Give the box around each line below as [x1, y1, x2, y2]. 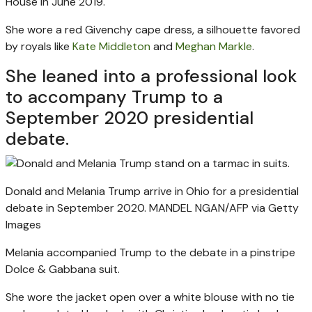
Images [6, 217, 41, 232]
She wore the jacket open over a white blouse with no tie [6, 289, 295, 304]
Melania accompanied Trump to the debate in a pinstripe [6, 244, 295, 260]
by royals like [6, 38, 72, 54]
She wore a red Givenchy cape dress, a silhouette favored [6, 22, 300, 37]
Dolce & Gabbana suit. [6, 261, 120, 276]
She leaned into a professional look [6, 64, 297, 88]
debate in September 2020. [6, 200, 146, 215]
